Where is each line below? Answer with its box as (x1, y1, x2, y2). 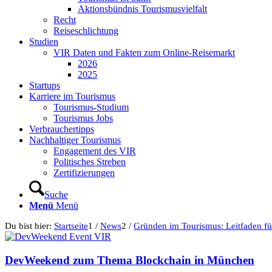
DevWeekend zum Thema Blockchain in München (5, 253, 254, 267)
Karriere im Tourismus (29, 91, 115, 101)
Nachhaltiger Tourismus (29, 135, 121, 145)
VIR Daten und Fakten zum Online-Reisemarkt (53, 47, 235, 58)
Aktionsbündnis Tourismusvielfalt (78, 4, 207, 14)
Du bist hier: (5, 221, 52, 231)
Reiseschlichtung (53, 25, 118, 36)
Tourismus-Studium (53, 102, 129, 112)
